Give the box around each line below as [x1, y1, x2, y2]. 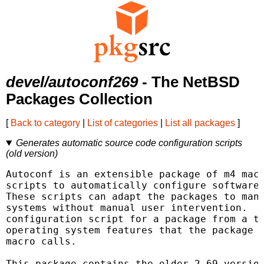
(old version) [6, 148, 58, 159]
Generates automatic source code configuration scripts [15, 138, 242, 148]
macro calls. [6, 236, 77, 247]
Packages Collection [6, 91, 153, 108]
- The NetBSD [138, 74, 240, 91]
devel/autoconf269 [6, 74, 138, 91]
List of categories [87, 118, 158, 128]
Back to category [11, 118, 80, 128]
